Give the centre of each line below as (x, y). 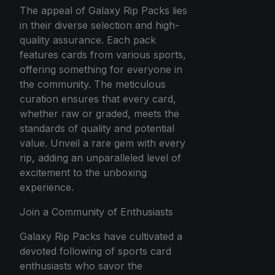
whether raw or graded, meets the (99, 114)
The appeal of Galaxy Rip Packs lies (103, 11)
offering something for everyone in (101, 70)
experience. (47, 188)
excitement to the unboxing (83, 173)
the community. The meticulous (93, 84)
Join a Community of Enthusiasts (96, 212)
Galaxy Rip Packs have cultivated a (101, 237)
